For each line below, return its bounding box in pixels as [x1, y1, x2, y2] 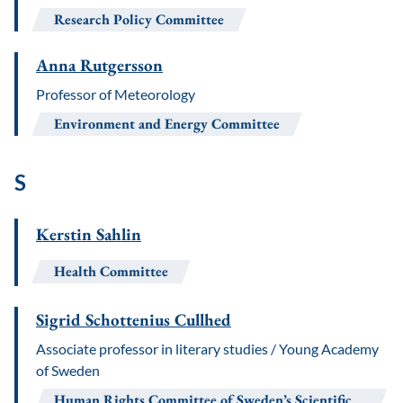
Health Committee [54, 262, 168, 281]
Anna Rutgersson [36, 54, 163, 76]
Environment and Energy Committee [54, 114, 280, 133]
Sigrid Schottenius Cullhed [36, 309, 231, 331]
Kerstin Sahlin [36, 223, 141, 246]
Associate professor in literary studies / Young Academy [36, 340, 379, 357]
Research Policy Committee [54, 10, 224, 29]
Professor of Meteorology [36, 85, 195, 103]
